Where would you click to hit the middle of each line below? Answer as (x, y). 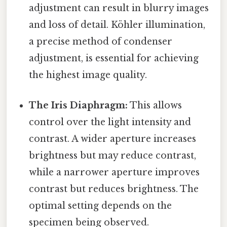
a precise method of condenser (101, 42)
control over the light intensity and (110, 122)
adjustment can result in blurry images (119, 8)
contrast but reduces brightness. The (114, 189)
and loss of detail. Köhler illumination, (117, 25)
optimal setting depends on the (101, 205)
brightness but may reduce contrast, (113, 155)
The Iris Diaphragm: (79, 105)
